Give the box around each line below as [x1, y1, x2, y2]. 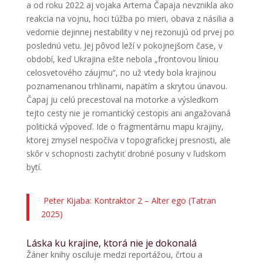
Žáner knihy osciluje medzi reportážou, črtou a [26, 248, 203, 260]
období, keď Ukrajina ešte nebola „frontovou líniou [26, 53, 218, 65]
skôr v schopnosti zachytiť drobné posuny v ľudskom [26, 147, 226, 159]
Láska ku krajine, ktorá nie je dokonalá [26, 236, 197, 249]
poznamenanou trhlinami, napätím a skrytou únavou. [26, 80, 227, 92]
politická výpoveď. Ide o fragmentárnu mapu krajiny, [26, 120, 224, 132]
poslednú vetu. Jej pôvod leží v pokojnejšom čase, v [26, 39, 222, 51]
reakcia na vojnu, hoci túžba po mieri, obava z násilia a [26, 12, 234, 24]
